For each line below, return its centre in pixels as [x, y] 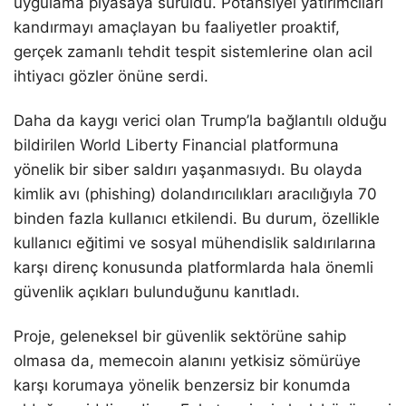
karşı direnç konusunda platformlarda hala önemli [193, 267]
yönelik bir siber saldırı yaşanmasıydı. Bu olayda [188, 169]
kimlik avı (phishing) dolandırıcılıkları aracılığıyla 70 [195, 193]
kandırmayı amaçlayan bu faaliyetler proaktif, [177, 27]
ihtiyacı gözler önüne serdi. [111, 76]
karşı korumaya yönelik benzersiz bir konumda [182, 385]
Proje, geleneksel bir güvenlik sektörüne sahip [180, 336]
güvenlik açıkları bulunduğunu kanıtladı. [157, 291]
